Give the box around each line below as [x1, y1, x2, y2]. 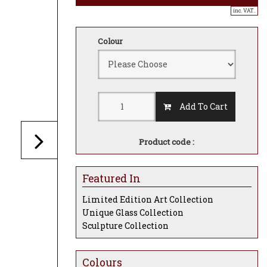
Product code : [139, 136, 195, 147]
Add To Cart [171, 100, 228, 112]
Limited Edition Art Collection [82, 193, 213, 205]
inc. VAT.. [233, 7, 256, 14]
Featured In [82, 171, 141, 185]
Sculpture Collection [82, 219, 169, 231]
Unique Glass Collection [82, 206, 184, 218]
